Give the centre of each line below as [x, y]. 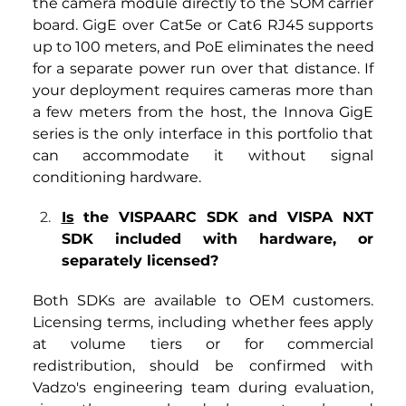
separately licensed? [140, 261]
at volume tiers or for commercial [203, 344]
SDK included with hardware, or [217, 239]
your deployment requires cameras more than [203, 91]
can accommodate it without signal [203, 156]
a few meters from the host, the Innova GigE [203, 112]
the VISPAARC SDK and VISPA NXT [224, 217]
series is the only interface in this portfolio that [203, 134]
